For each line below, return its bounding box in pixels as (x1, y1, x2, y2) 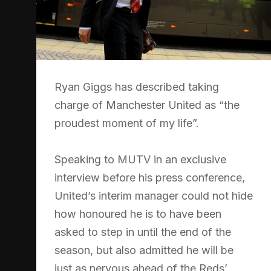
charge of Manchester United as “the (54, 98, 240, 111)
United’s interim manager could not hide (54, 189, 253, 202)
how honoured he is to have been (54, 207, 221, 220)
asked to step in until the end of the (54, 225, 231, 238)
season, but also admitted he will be (54, 243, 233, 256)
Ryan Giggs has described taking (54, 80, 219, 93)
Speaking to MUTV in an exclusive (54, 152, 226, 166)
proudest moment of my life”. (54, 116, 199, 129)
